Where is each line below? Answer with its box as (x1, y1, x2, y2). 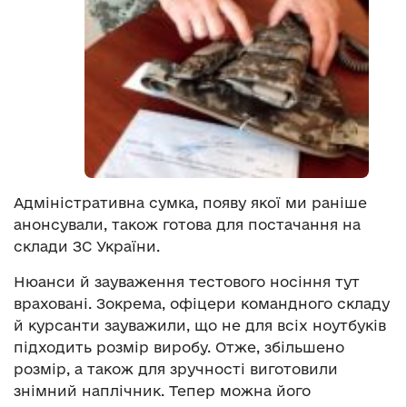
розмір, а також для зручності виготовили (14, 361, 338, 378)
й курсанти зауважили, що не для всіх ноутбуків (14, 317, 386, 334)
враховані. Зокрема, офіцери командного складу (14, 295, 390, 313)
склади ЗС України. (14, 238, 160, 255)
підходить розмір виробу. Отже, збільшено (14, 339, 344, 356)
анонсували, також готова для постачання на (14, 216, 361, 233)
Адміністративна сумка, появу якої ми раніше (14, 194, 367, 212)
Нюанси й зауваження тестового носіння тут (14, 273, 360, 291)
